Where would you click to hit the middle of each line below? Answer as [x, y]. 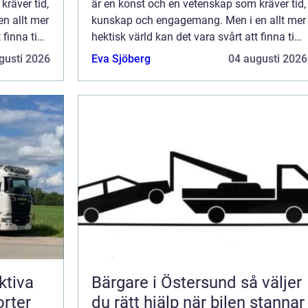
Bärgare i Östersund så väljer [166, 283]
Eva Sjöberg [121, 59]
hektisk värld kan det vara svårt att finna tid [196, 37]
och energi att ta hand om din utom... [181, 54]
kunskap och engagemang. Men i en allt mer [199, 21]
